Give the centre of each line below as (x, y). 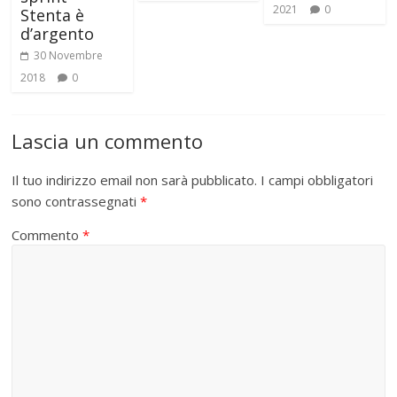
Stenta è (53, 16)
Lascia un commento (108, 141)
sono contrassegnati (76, 202)
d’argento (58, 34)
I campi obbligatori (317, 180)
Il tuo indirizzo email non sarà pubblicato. (135, 180)
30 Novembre (69, 56)
